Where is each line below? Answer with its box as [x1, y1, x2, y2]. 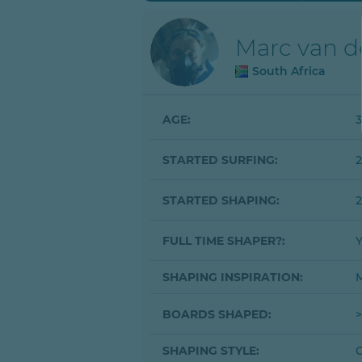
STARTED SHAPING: [162, 192, 280, 208]
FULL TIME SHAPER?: [162, 233, 285, 248]
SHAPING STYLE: [162, 343, 259, 358]
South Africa [252, 64, 326, 78]
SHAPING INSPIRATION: [162, 270, 303, 284]
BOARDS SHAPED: [162, 306, 271, 322]
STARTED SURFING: [162, 152, 278, 167]
